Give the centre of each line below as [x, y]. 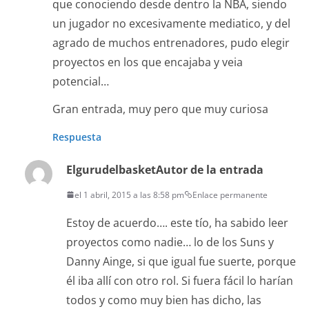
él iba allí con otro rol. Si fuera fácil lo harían [180, 280]
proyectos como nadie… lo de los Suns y [170, 242]
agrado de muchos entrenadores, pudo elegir [171, 42]
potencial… [81, 81]
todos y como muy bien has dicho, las [164, 300]
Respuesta [77, 137]
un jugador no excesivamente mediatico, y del [171, 23]
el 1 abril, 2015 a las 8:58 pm [129, 195]
